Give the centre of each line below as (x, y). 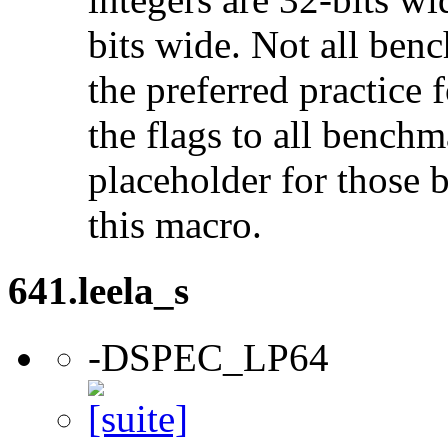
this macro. (175, 225)
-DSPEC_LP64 (208, 357)
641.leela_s (98, 291)
